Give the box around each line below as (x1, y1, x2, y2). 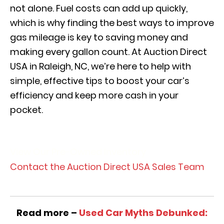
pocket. (10, 103, 45, 116)
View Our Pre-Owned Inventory (10, 145, 146, 158)
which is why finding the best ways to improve (10, 16, 214, 29)
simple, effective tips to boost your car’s (10, 74, 189, 87)
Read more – (16, 206, 79, 219)
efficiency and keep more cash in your (10, 89, 178, 101)
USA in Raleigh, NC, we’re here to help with (10, 60, 191, 72)
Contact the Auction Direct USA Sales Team (10, 160, 204, 173)
